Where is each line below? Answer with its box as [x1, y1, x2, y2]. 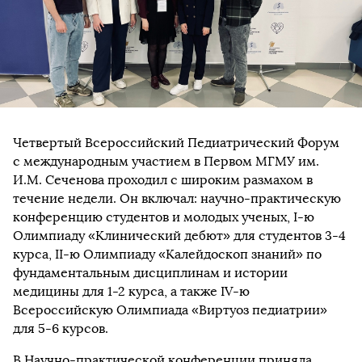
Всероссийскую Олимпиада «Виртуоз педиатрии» [13, 301, 327, 318]
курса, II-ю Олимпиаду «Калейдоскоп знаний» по [13, 246, 322, 262]
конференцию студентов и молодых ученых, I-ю [13, 208, 314, 225]
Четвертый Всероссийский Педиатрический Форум [13, 134, 339, 150]
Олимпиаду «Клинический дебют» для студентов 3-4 [13, 227, 346, 243]
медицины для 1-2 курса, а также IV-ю [13, 283, 250, 299]
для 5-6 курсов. [13, 320, 108, 336]
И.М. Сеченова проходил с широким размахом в [13, 171, 313, 187]
